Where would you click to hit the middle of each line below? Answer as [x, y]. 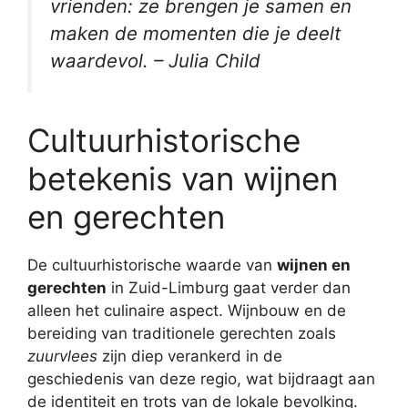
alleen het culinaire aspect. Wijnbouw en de [187, 311]
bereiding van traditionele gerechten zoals [182, 334]
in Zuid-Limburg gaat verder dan [229, 288]
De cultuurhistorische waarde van [152, 265]
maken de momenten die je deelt [195, 34]
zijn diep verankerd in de [190, 357]
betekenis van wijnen [183, 179]
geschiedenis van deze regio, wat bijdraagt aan [201, 379]
